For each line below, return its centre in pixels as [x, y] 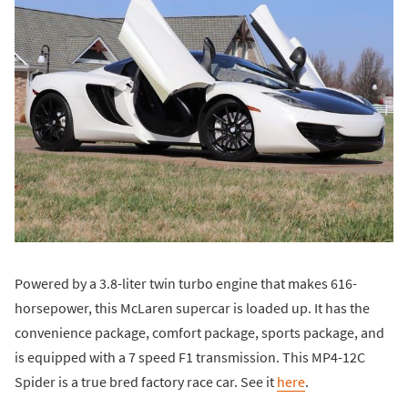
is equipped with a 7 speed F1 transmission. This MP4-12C [190, 357]
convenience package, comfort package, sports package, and [199, 332]
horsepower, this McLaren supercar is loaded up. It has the [192, 307]
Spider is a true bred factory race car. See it [146, 381]
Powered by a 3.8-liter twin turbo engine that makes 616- [186, 283]
